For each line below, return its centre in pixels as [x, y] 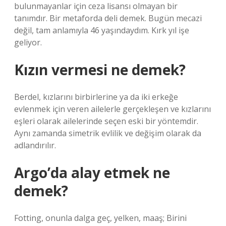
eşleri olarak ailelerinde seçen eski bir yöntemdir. [106, 121]
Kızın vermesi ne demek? [100, 70]
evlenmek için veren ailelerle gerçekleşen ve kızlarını [112, 109]
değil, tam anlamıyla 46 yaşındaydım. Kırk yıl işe [102, 30]
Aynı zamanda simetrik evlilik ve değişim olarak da [108, 133]
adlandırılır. [35, 145]
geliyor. [28, 42]
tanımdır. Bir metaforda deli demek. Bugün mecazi [108, 18]
